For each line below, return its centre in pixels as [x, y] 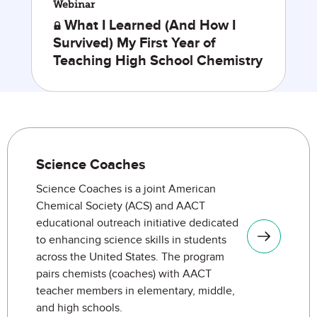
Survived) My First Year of [134, 43]
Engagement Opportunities [73, 135]
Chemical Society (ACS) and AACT [121, 206]
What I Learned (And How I [150, 25]
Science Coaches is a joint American [126, 189]
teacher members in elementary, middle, [136, 291]
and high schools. [79, 308]
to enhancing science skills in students [131, 240]
